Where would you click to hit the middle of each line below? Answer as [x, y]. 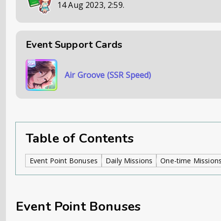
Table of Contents [80, 138]
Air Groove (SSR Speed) [108, 75]
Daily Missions [129, 161]
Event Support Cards [74, 45]
